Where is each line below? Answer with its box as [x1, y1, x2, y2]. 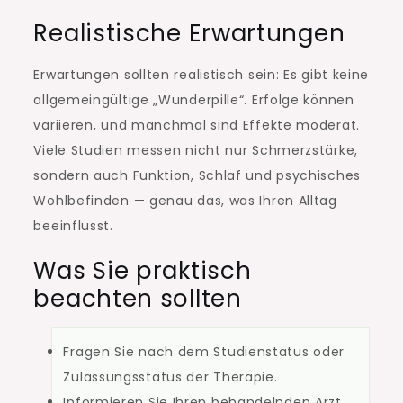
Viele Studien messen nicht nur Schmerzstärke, [33, 141, 358, 160]
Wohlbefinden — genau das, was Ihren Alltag [33, 192, 337, 210]
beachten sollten [33, 282, 242, 316]
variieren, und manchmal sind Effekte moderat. [33, 116, 360, 135]
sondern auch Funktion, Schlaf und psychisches [33, 166, 361, 185]
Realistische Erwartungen [33, 17, 345, 50]
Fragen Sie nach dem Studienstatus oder [63, 343, 345, 362]
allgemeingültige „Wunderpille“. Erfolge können [33, 91, 354, 110]
